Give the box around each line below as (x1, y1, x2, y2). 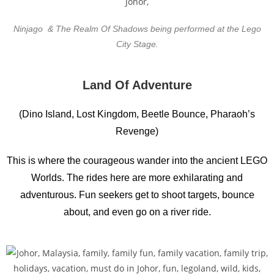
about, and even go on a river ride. (63, 207, 211, 217)
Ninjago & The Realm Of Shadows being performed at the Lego (13, 24, 261, 34)
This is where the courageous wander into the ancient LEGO (7, 155, 267, 166)
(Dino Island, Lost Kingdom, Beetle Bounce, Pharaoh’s (19, 109, 255, 119)
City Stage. (116, 39, 158, 49)
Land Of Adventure (82, 78, 192, 92)
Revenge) (116, 126, 158, 136)
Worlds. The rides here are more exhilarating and (31, 172, 243, 183)
